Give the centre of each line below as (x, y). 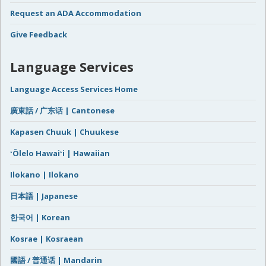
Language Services (72, 66)
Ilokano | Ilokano (45, 175)
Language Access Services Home (74, 89)
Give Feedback (39, 34)
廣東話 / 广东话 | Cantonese (62, 110)
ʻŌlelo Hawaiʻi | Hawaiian (60, 153)
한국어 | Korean (40, 217)
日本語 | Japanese (44, 196)
